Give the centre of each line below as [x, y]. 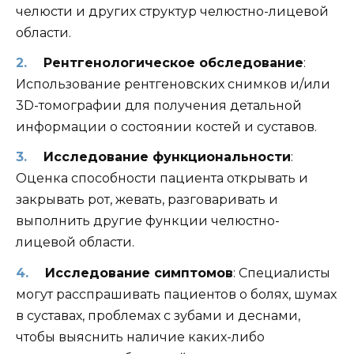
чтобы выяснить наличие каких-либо [140, 337]
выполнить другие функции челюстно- [148, 221]
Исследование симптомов [139, 273]
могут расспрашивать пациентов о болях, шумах [176, 294]
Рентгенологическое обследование [173, 63]
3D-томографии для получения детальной [159, 106]
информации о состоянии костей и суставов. [166, 127]
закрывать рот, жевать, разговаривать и [147, 200]
